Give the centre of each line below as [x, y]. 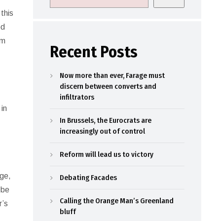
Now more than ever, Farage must [112, 75]
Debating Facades [88, 178]
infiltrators [77, 97]
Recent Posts [93, 52]
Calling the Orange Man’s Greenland [116, 201]
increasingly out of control [102, 131]
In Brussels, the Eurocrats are [105, 120]
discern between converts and [108, 86]
